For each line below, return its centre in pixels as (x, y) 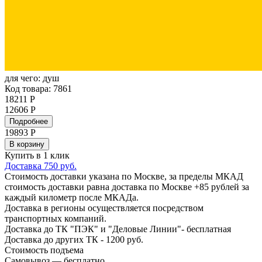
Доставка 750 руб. (41, 166)
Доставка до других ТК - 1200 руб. (74, 239)
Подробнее (29, 121)
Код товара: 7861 (38, 88)
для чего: (24, 78)
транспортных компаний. (56, 218)
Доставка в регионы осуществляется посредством (104, 208)
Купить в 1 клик (37, 155)
